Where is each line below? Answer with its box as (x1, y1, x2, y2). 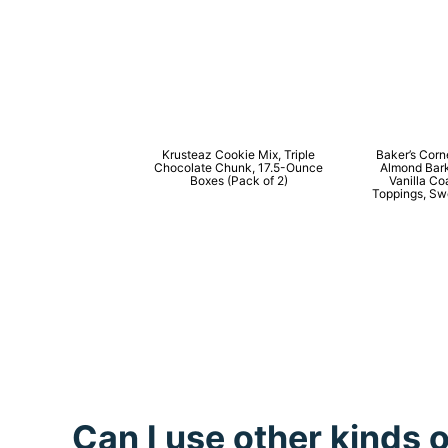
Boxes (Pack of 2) (189, 172, 288, 188)
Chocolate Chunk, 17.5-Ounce (154, 159, 324, 175)
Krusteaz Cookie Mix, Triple (162, 146, 316, 162)
